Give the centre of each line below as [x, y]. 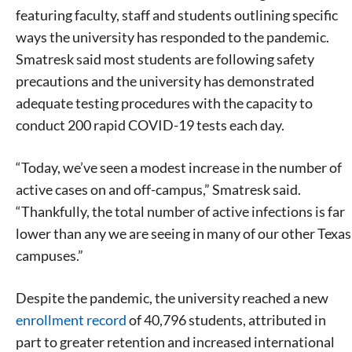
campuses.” [49, 256]
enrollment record [71, 320]
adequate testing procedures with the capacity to [164, 103]
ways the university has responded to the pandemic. [172, 37]
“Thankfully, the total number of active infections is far [180, 212]
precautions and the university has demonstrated [165, 81]
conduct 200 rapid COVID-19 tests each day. [150, 125]
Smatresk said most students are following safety [165, 59]
